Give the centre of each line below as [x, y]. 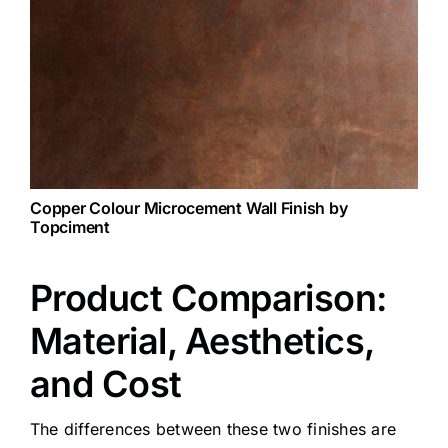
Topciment [69, 226]
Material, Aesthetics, [201, 340]
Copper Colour [84, 207]
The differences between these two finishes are [213, 428]
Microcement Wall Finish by [243, 207]
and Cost [105, 383]
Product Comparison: [208, 297]
